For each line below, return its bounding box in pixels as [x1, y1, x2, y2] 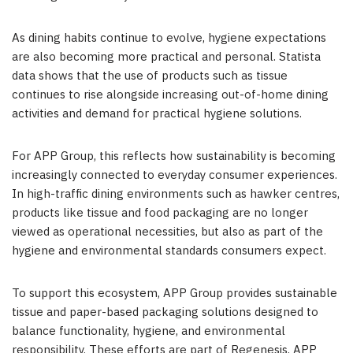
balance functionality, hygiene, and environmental [12, 321, 285, 342]
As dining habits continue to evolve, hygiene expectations [12, 28, 326, 49]
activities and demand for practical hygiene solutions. [12, 104, 302, 124]
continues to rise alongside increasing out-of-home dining [12, 85, 329, 106]
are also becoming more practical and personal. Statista [12, 47, 321, 68]
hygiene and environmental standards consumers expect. [12, 241, 326, 262]
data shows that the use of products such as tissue [12, 66, 288, 87]
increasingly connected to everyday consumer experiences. [12, 165, 337, 186]
